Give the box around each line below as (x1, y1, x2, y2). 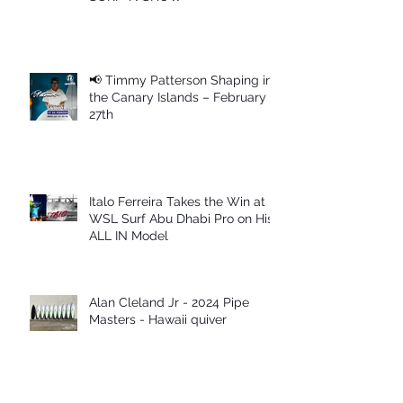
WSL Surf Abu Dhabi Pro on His (89, 211, 273, 227)
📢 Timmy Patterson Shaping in (89, 73, 273, 88)
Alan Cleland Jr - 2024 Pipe (89, 295, 249, 310)
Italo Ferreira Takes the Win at (89, 194, 265, 210)
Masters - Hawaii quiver (89, 312, 227, 327)
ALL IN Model (89, 228, 168, 244)
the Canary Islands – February (89, 90, 266, 105)
